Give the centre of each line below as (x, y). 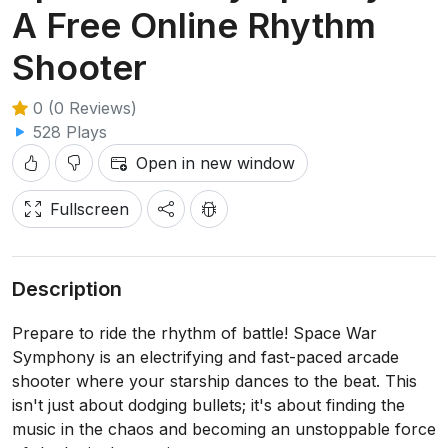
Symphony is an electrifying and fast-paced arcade (205, 357)
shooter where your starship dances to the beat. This (214, 381)
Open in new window (215, 163)
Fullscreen (89, 209)
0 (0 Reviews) (82, 108)
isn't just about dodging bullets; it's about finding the (208, 405)
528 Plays (67, 132)
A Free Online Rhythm (194, 25)
